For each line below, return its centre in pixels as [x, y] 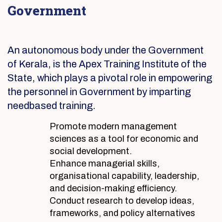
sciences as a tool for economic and [124, 139]
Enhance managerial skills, [105, 164]
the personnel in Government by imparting [99, 92]
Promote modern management [113, 127]
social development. [91, 151]
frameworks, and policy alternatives [122, 213]
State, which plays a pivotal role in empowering [110, 78]
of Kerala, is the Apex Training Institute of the [107, 64]
